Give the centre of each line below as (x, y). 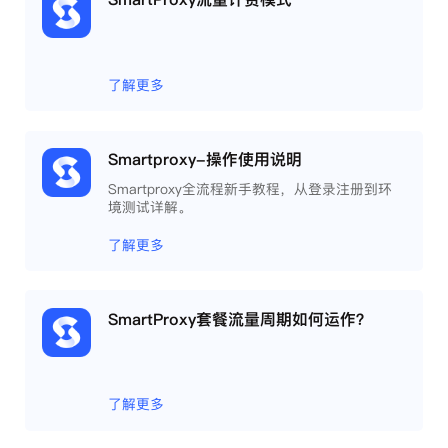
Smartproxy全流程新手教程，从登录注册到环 (250, 188)
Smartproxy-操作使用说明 (205, 159)
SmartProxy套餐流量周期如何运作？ (240, 318)
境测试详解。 (150, 206)
